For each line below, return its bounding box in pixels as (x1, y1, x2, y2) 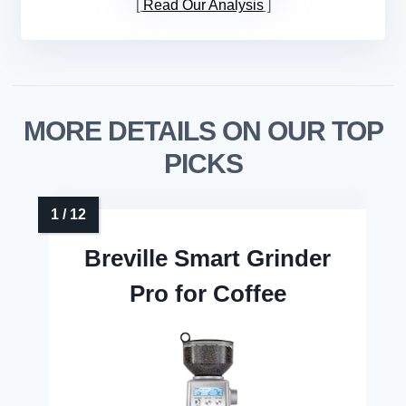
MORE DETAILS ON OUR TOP (23, 116, 383, 147)
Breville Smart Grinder (84, 245, 331, 273)
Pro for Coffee (129, 280, 286, 308)
